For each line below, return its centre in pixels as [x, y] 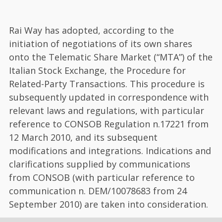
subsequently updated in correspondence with [109, 97]
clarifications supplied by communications [100, 164]
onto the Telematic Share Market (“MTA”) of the [111, 57]
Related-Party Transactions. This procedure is [107, 83]
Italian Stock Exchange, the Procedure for [97, 70]
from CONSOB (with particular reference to [102, 177]
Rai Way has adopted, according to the [91, 30]
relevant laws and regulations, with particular [107, 110]
